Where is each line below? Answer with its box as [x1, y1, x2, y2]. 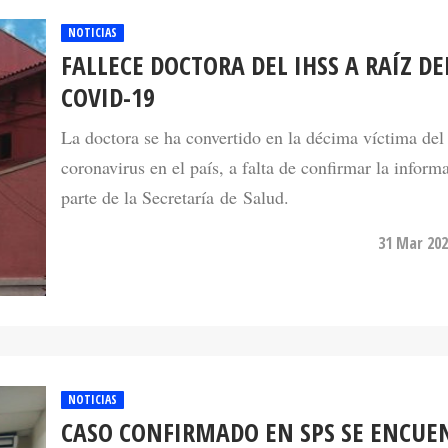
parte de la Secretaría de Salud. [61, 148, 289, 173]
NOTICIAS [68, 355, 117, 373]
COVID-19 [61, 43, 155, 79]
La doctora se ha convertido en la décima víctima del [61, 88, 444, 113]
